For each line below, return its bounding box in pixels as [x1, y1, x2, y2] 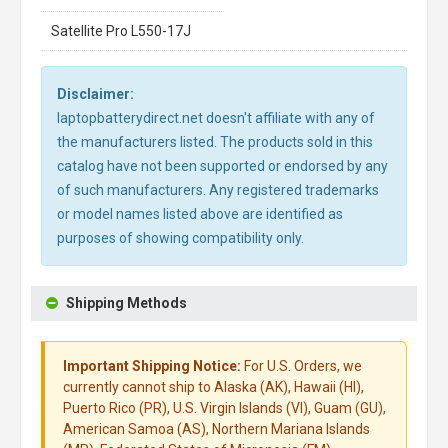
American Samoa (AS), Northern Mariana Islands [63, 421, 370, 437]
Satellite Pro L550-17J [51, 23, 191, 39]
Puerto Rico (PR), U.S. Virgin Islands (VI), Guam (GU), [63, 400, 386, 416]
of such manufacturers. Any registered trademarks [57, 182, 379, 198]
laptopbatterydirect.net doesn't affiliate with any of [57, 110, 375, 126]
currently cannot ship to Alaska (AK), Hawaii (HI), [63, 379, 364, 395]
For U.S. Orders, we [241, 358, 362, 374]
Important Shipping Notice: [63, 358, 241, 374]
